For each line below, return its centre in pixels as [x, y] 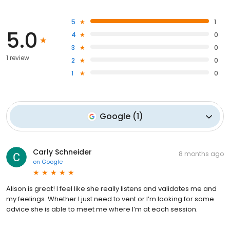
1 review [18, 58]
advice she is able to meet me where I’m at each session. [102, 209]
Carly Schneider [62, 152]
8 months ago [201, 154]
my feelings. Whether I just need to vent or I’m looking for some [110, 199]
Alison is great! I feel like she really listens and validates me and [111, 189]
